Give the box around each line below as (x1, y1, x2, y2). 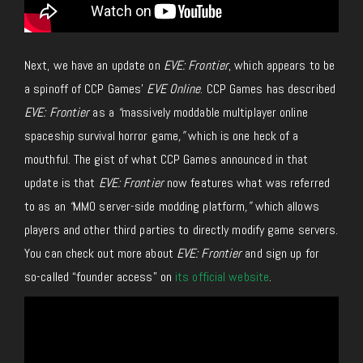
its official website (175, 268, 270, 286)
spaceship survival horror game (24, 127, 179, 145)
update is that (24, 174, 99, 192)
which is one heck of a (185, 127, 299, 145)
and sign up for (241, 245, 319, 263)
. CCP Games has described (200, 80, 335, 98)
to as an (24, 198, 69, 216)
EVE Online (147, 80, 201, 98)
